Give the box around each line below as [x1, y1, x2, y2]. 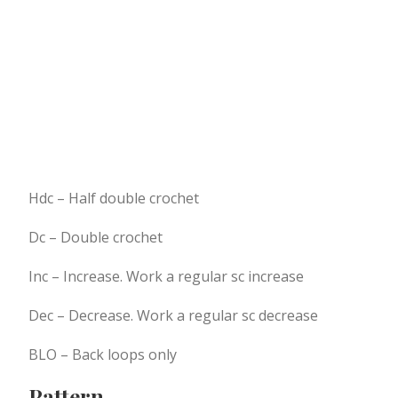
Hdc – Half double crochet [28, 187, 199, 208]
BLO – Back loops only [28, 344, 177, 364]
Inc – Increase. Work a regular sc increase [28, 266, 304, 286]
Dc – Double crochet [28, 227, 163, 247]
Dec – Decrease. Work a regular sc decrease [28, 305, 318, 325]
